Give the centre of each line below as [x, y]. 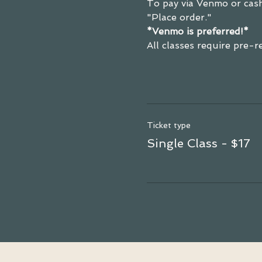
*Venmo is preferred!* [197, 31]
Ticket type [168, 125]
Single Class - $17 [198, 143]
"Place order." [179, 17]
